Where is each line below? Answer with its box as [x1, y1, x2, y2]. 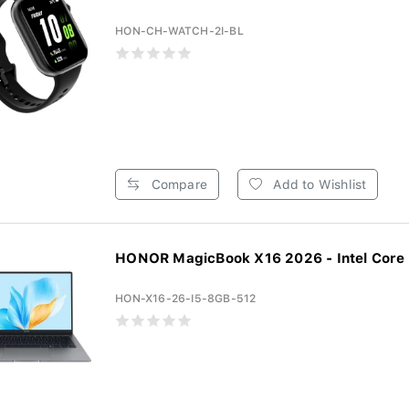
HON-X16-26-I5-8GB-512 [115, 292, 257, 305]
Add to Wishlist [269, 177, 367, 192]
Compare [147, 177, 207, 192]
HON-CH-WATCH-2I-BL [115, 25, 244, 37]
